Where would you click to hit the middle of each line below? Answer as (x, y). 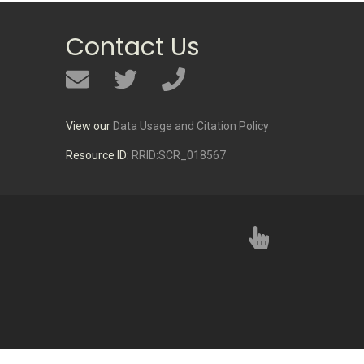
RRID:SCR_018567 (179, 156)
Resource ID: (99, 156)
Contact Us (133, 46)
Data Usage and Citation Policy (191, 126)
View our (89, 126)
